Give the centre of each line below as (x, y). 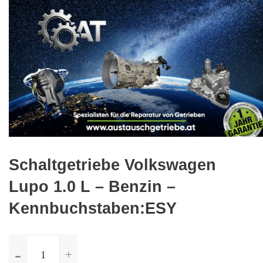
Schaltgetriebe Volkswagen (112, 165)
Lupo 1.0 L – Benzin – (92, 186)
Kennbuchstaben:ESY (93, 208)
